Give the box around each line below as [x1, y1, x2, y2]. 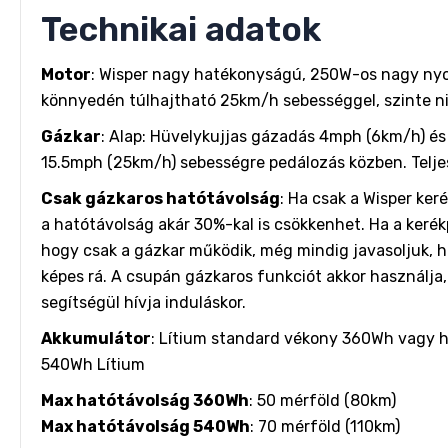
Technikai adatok [41, 9, 321, 50]
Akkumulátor [41, 329, 151, 348]
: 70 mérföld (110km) [250, 417, 400, 436]
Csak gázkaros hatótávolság [41, 189, 280, 208]
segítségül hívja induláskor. [41, 293, 246, 312]
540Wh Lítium [41, 355, 145, 374]
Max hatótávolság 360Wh [41, 391, 249, 410]
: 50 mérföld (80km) [249, 391, 396, 410]
